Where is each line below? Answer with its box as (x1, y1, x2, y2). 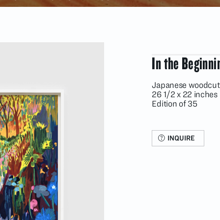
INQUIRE (167, 134, 195, 142)
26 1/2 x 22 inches (152, 89, 218, 99)
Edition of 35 (152, 99, 197, 108)
